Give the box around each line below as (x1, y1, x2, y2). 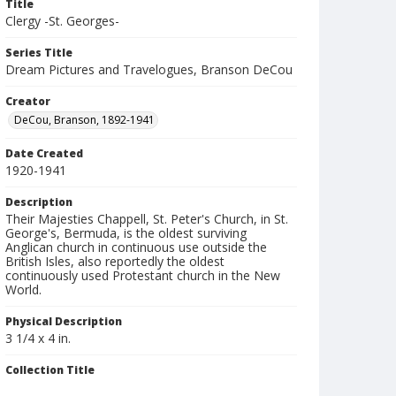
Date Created (5, 146, 83, 161)
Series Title (5, 45, 72, 60)
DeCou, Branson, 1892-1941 (14, 112, 155, 127)
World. (5, 281, 42, 298)
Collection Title (5, 362, 95, 377)
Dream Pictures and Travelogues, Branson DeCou (5, 61, 293, 78)
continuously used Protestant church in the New (5, 267, 280, 284)
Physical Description (5, 314, 122, 329)
